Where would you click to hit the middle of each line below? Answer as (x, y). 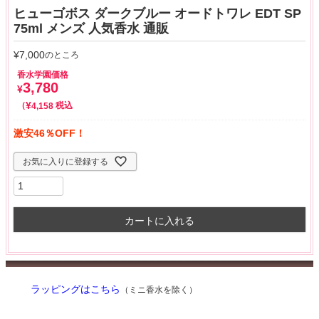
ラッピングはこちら (75, 290)
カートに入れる (159, 220)
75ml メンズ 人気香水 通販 (91, 28)
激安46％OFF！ (49, 133)
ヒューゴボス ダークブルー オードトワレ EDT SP (157, 13)
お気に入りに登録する (66, 161)
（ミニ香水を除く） (159, 290)
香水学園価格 (43, 74)
